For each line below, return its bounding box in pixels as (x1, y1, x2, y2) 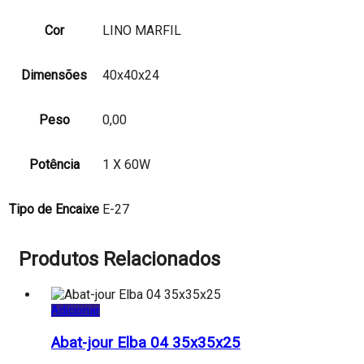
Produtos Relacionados (19, 248, 220, 271)
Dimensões (21, 67, 87, 83)
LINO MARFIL (102, 22, 181, 38)
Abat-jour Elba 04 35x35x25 (51, 334, 240, 353)
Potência (28, 156, 80, 172)
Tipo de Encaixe (9, 201, 99, 217)
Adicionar (51, 304, 100, 318)
